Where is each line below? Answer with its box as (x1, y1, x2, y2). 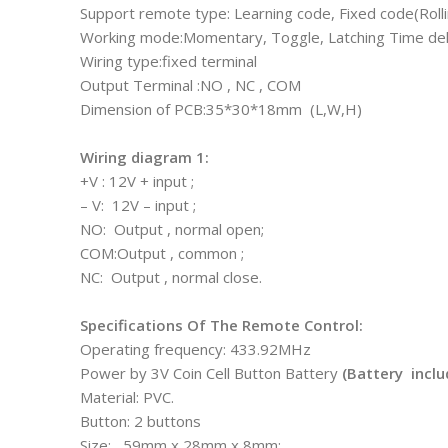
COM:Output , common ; (80, 242, 244, 263)
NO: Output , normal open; (80, 218, 264, 239)
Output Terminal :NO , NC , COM (80, 74, 301, 95)
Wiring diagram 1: (80, 146, 249, 167)
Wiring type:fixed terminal (80, 50, 257, 71)
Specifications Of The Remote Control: (80, 314, 363, 335)
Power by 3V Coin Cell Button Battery (80, 362, 338, 383)
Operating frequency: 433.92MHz (80, 338, 311, 359)
